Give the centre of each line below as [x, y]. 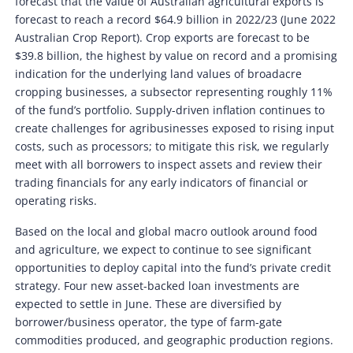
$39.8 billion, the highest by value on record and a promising [176, 55]
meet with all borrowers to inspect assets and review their [169, 164]
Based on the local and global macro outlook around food [167, 231]
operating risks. [56, 200]
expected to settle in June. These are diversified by [149, 303]
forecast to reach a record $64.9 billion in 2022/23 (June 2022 [176, 19]
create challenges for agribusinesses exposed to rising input [175, 128]
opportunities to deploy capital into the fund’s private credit [173, 267]
